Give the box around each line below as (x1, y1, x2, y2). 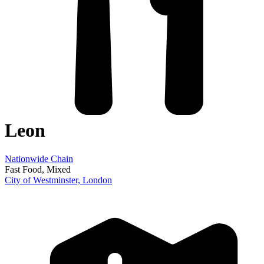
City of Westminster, (5, 175, 82, 186)
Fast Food (5, 164, 42, 175)
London (82, 175, 112, 186)
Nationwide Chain (5, 154, 73, 164)
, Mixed (42, 164, 71, 175)
